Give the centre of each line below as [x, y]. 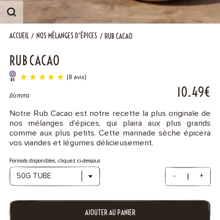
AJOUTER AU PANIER [110, 213]
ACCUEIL [19, 36]
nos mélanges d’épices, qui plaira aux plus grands [110, 124]
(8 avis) [90, 129]
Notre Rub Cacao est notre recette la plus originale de [110, 114]
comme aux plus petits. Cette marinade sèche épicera [110, 134]
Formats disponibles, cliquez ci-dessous [55, 161]
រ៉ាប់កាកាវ [19, 96]
